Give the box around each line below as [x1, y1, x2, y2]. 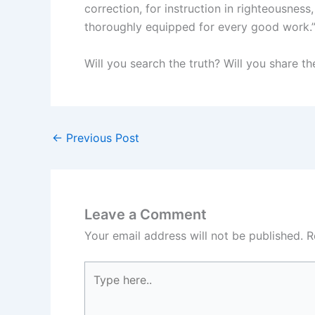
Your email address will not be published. [84, 228, 303, 243]
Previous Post [63, 130, 139, 145]
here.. [84, 281, 112, 295]
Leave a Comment [84, 205, 207, 223]
